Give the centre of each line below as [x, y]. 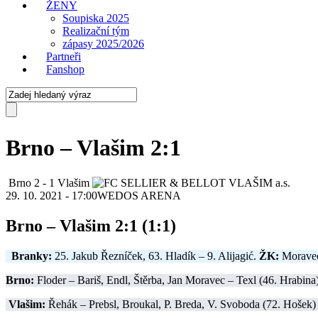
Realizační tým [96, 31]
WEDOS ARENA [139, 195]
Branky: [32, 256]
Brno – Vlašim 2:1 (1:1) [91, 225]
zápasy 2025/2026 [103, 44]
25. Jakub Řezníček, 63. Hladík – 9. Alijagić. [155, 256]
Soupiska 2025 [96, 18]
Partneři [64, 56]
